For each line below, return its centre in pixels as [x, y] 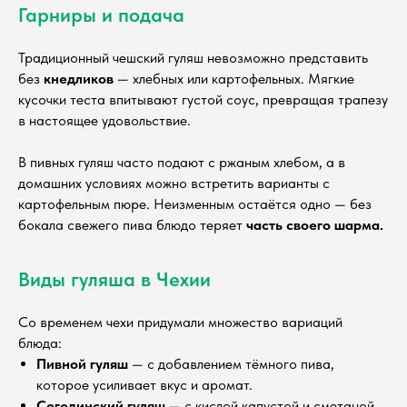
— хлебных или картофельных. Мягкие [234, 79]
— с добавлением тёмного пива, [231, 364]
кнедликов [79, 79]
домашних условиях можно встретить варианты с [174, 184]
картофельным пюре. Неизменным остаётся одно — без [195, 204]
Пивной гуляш [82, 364]
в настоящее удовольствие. [104, 121]
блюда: [40, 343]
